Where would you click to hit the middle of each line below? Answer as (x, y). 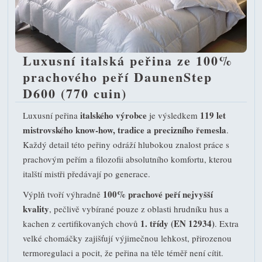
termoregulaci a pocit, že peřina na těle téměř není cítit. (123, 253)
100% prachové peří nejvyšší (158, 194)
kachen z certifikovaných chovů (81, 224)
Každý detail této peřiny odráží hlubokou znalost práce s (126, 145)
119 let (213, 116)
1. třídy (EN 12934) (177, 224)
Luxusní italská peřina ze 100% (127, 61)
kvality (36, 209)
